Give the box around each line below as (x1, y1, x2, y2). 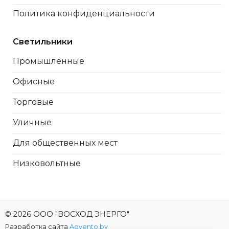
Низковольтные (12, 158, 81, 168)
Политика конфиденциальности (12, 9, 155, 19)
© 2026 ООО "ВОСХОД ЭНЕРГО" (5, 210, 129, 219)
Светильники (12, 36, 73, 47)
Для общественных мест (12, 138, 118, 148)
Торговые (12, 97, 54, 107)
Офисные (12, 76, 55, 86)
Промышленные (12, 56, 84, 66)
